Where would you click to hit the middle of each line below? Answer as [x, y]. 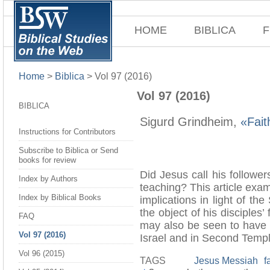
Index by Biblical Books [60, 197]
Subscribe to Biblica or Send [68, 150]
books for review [47, 160]
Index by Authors [48, 179]
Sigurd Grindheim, [190, 122]
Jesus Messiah [226, 261]
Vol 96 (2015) [42, 253]
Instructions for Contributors [67, 132]
